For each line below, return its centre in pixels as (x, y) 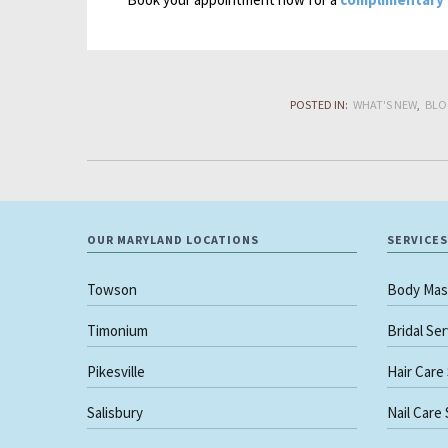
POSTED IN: (318, 104)
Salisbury (115, 412)
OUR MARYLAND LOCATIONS (173, 239)
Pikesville (116, 371)
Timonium (117, 330)
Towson (112, 289)
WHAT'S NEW (384, 104)
